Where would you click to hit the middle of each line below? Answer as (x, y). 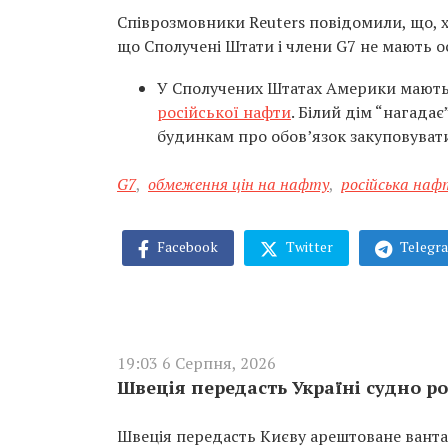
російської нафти (224, 112)
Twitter (308, 246)
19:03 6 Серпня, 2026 (196, 362)
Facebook (186, 246)
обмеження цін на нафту (238, 184)
